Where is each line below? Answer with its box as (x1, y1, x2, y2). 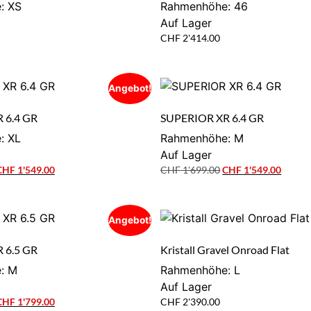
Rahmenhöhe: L (160, 263, 241, 278)
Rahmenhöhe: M (160, 131, 244, 146)
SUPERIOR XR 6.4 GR (160, 111, 264, 125)
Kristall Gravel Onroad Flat (160, 243, 290, 257)
